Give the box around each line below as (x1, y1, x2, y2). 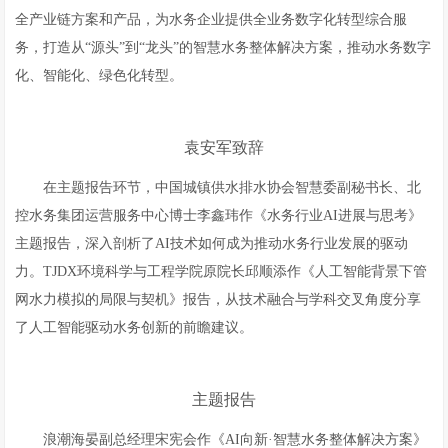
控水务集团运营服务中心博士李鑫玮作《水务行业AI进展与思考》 (15, 208, 423, 223)
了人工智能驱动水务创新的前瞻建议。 (15, 320, 254, 335)
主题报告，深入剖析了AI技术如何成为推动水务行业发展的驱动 (15, 236, 409, 251)
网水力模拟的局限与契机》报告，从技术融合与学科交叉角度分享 (15, 292, 422, 307)
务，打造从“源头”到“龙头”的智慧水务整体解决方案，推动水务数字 (15, 40, 432, 55)
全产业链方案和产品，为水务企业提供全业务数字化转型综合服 (15, 12, 408, 27)
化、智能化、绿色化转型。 (15, 68, 184, 83)
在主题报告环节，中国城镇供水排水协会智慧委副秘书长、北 (43, 180, 422, 195)
